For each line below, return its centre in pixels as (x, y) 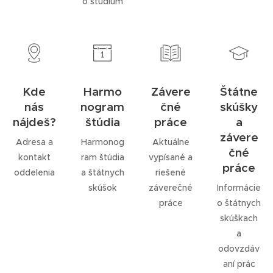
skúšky (239, 107)
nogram (102, 107)
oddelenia (34, 172)
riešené (171, 172)
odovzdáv (239, 249)
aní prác (239, 264)
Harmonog (102, 142)
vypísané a (171, 157)
